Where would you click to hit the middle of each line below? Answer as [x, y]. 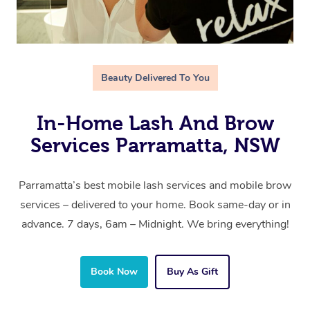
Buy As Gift [192, 271]
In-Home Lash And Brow [155, 123]
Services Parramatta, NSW [155, 145]
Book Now [114, 271]
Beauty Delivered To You [155, 77]
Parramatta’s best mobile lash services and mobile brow [155, 185]
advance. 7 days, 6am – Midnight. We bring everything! [155, 224]
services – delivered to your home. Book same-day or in [155, 204]
